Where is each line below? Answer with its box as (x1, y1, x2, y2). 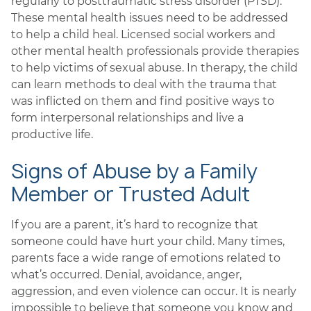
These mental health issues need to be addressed (11, 11, 288, 24)
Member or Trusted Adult (11, 180, 250, 208)
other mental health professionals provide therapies (11, 44, 299, 58)
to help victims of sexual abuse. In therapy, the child (11, 61, 298, 74)
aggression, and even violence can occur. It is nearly (11, 285, 296, 298)
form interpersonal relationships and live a (11, 111, 244, 124)
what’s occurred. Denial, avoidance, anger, (11, 268, 242, 281)
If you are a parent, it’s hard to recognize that (11, 218, 258, 231)
